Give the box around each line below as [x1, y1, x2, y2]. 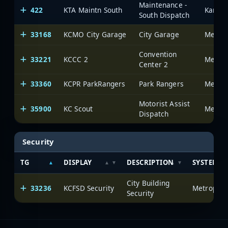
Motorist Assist [139, 98, 190, 108]
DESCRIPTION [127, 157, 174, 167]
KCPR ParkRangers [64, 78, 126, 89]
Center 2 [139, 59, 168, 69]
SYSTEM [192, 157, 219, 167]
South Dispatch [139, 10, 190, 20]
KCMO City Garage [64, 29, 127, 39]
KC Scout [64, 103, 93, 113]
